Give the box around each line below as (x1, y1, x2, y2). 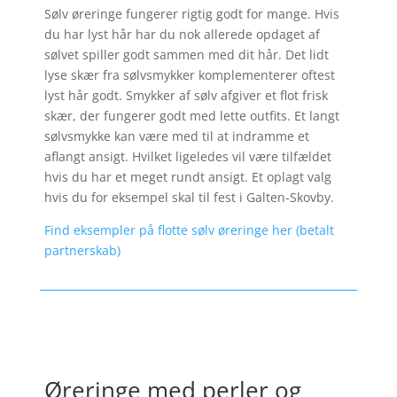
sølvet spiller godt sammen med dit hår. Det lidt (43, 46, 329, 64)
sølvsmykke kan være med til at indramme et (43, 128, 309, 145)
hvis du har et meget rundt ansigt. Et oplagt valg (43, 168, 331, 186)
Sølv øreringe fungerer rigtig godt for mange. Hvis (43, 5, 339, 23)
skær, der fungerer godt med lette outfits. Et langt (43, 107, 339, 125)
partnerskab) (43, 242, 121, 260)
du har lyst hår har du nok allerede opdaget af (43, 26, 320, 43)
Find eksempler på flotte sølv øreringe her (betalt (43, 222, 334, 239)
